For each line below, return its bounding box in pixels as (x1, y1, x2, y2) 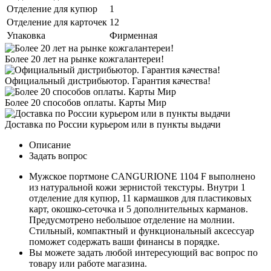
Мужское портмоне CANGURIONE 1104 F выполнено (29, 171, 255, 182)
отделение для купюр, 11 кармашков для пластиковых (29, 193, 252, 204)
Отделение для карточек (7, 17, 107, 28)
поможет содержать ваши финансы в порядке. (29, 237, 220, 247)
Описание (29, 140, 71, 151)
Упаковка (7, 30, 45, 41)
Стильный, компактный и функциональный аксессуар (29, 226, 254, 237)
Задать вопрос (29, 151, 87, 162)
